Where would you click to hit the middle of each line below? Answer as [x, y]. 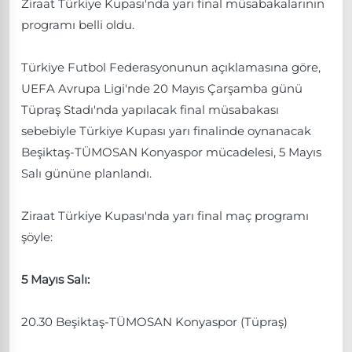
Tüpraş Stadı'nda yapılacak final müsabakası [150, 109]
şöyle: [37, 236]
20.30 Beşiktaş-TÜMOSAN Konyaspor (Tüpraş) [154, 321]
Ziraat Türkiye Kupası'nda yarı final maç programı [165, 215]
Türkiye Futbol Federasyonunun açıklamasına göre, [171, 67]
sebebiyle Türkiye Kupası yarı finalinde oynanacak [166, 130]
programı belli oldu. [78, 24]
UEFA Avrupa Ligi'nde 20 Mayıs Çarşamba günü [162, 88]
